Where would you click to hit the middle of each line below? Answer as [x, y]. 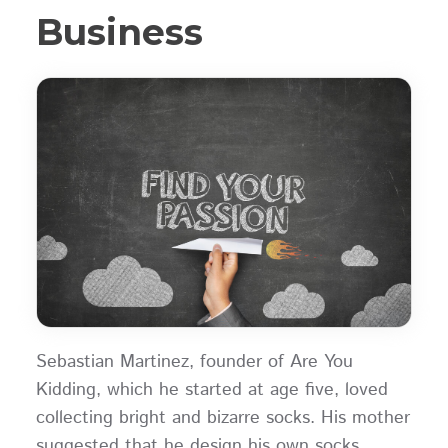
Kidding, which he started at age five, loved [211, 389]
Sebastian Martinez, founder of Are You [194, 361]
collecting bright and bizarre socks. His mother [222, 417]
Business [119, 31]
